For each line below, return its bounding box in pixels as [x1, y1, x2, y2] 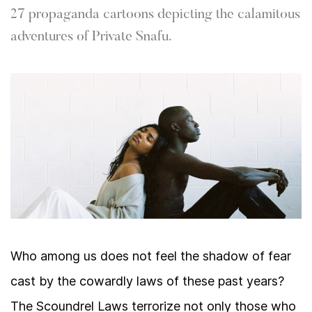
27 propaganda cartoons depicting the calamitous [10, 8, 300, 22]
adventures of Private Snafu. [10, 30, 171, 44]
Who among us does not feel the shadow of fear [10, 249, 291, 263]
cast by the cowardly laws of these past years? [10, 274, 284, 288]
